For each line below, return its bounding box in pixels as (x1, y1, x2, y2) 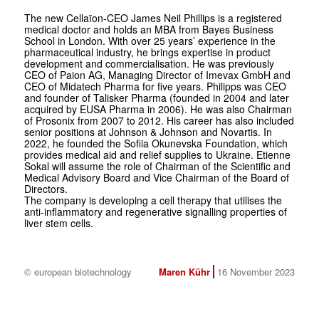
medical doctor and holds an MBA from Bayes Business (23, 21, 273, 36)
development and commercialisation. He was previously (23, 56, 274, 70)
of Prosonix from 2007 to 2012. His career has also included (23, 113, 294, 127)
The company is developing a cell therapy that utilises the (23, 192, 282, 207)
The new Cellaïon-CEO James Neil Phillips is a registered (23, 10, 282, 25)
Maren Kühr (158, 264, 210, 278)
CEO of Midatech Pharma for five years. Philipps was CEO (23, 78, 286, 93)
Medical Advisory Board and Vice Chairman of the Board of (23, 169, 289, 184)
